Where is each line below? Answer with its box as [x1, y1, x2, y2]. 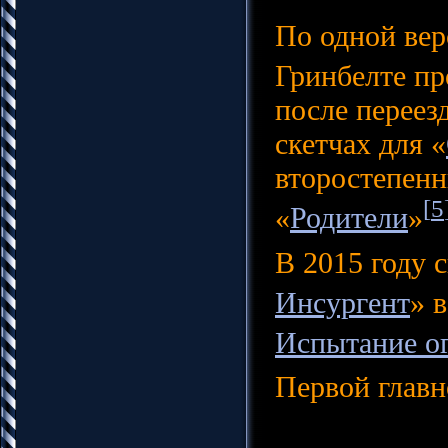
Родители [290, 201, 408, 234]
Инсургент [275, 285, 410, 319]
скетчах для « [275, 127, 446, 160]
